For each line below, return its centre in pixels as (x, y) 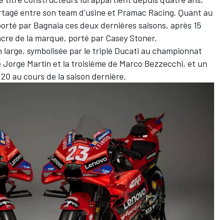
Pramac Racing (146, 13)
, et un (195, 64)
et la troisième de (85, 64)
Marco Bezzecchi (151, 64)
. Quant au (193, 13)
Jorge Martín (27, 64)
